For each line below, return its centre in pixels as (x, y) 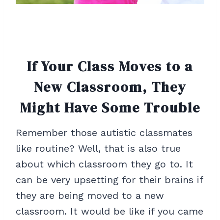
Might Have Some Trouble (110, 108)
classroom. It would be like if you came (110, 211)
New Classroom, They (110, 87)
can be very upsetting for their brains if (109, 180)
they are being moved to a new (90, 196)
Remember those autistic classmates (104, 133)
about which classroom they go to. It (104, 164)
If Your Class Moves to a (110, 67)
